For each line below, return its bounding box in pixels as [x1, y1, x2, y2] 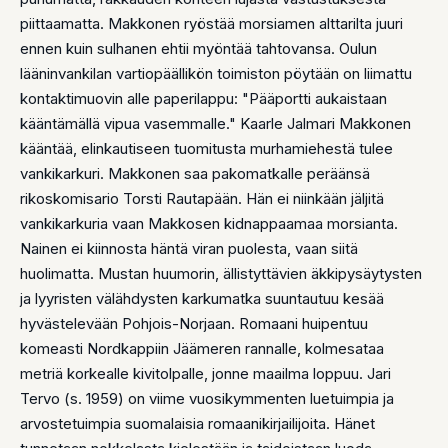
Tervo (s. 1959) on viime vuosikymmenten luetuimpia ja [20, 389, 394, 408]
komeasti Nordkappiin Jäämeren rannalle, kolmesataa [20, 339, 384, 358]
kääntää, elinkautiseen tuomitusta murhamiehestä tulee [20, 139, 393, 158]
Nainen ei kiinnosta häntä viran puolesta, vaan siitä [20, 239, 358, 258]
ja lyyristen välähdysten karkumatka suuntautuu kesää [20, 289, 384, 308]
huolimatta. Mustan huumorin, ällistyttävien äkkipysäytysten [20, 264, 422, 283]
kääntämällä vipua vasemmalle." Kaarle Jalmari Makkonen [20, 114, 411, 133]
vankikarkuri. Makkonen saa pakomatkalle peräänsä [20, 164, 370, 183]
